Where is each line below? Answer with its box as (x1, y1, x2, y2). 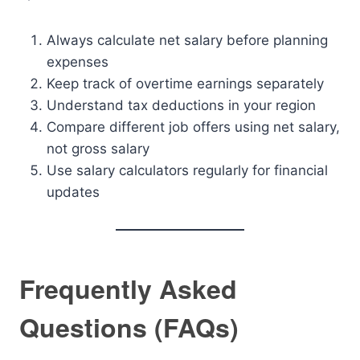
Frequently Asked (19, 270, 237, 307)
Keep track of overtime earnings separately (47, 76, 324, 92)
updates (47, 184, 100, 200)
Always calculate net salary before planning (47, 32, 328, 48)
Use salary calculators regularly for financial (47, 162, 328, 178)
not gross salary (47, 141, 149, 157)
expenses (47, 54, 108, 70)
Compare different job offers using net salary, (47, 119, 340, 135)
